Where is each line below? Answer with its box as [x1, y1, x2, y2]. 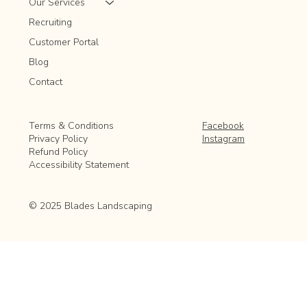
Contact [29, 75, 63, 89]
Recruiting [29, 16, 73, 29]
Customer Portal [29, 36, 99, 49]
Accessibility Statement [29, 158, 132, 172]
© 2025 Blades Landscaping [29, 199, 153, 212]
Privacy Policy [29, 132, 88, 146]
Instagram [201, 132, 245, 146]
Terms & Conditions [29, 119, 117, 133]
